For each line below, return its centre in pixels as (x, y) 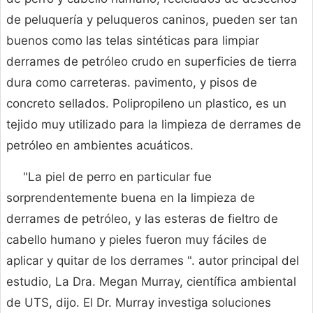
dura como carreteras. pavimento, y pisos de (132, 83)
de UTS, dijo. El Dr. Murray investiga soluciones (139, 303)
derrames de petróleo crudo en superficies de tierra (152, 62)
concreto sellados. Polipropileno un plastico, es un (146, 104)
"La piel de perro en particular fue (117, 177)
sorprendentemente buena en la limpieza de (131, 198)
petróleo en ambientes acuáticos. (100, 146)
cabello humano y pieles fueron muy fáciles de (137, 240)
